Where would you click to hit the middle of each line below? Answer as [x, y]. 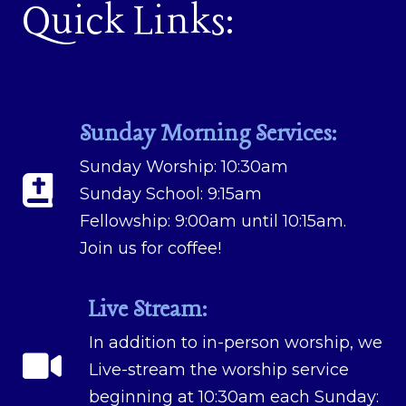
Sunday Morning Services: [208, 134]
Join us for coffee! [150, 248]
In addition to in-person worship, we [236, 342]
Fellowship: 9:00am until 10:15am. [213, 221]
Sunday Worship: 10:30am [184, 166]
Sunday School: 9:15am [171, 193]
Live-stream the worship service [219, 369]
